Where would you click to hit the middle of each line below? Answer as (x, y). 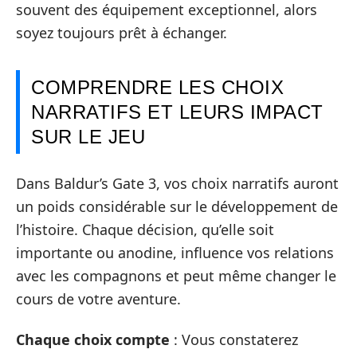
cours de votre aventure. (98, 298)
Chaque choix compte (93, 339)
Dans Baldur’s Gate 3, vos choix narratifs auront (177, 183)
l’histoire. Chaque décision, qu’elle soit (145, 229)
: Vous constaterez (234, 339)
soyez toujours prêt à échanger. (122, 33)
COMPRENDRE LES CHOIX (157, 87)
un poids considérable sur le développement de (177, 206)
